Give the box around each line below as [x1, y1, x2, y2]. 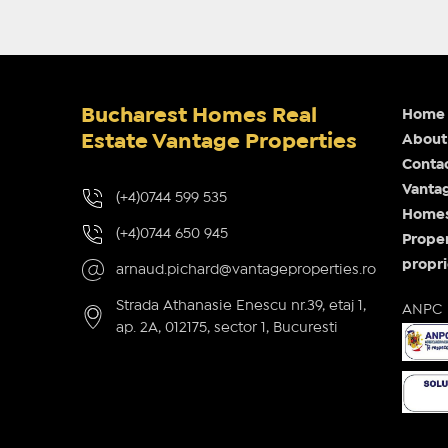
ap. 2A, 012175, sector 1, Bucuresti [115, 321, 338, 334]
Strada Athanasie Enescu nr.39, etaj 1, [115, 299, 366, 312]
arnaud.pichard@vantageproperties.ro [115, 263, 376, 276]
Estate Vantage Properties [80, 132, 357, 151]
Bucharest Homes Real [80, 106, 317, 125]
